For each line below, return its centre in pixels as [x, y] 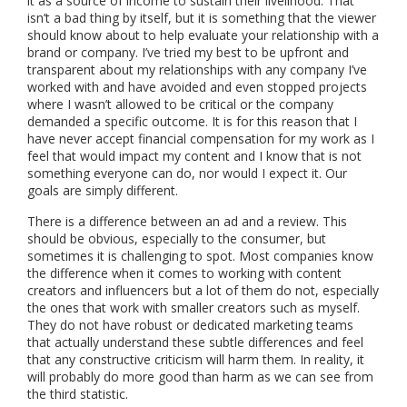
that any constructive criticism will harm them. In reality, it [196, 359]
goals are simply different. [103, 190]
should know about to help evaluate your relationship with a [203, 35]
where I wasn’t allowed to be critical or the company [180, 104]
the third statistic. [78, 393]
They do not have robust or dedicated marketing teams [190, 324]
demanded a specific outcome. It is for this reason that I [192, 121]
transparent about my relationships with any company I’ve [197, 69]
